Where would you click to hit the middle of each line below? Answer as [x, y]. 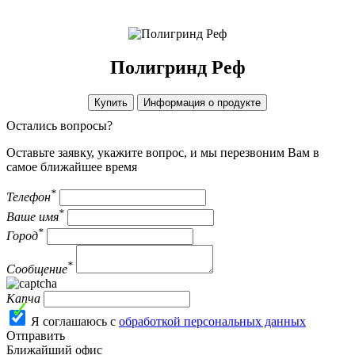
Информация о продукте [202, 103]
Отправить [36, 336]
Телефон [29, 197]
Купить [111, 103]
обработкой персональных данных [212, 322]
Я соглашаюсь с [75, 322]
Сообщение [37, 269]
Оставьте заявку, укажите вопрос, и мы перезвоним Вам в [163, 153]
